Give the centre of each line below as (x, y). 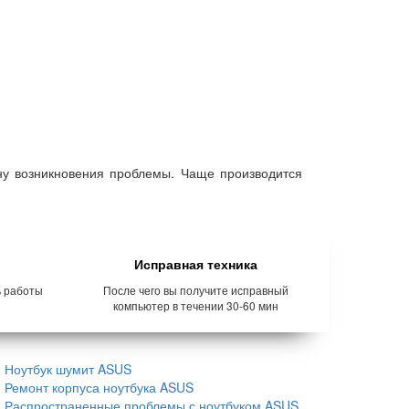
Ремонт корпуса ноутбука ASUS (99, 387)
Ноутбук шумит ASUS (68, 369)
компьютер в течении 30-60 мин (196, 305)
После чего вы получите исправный (196, 290)
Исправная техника (196, 264)
